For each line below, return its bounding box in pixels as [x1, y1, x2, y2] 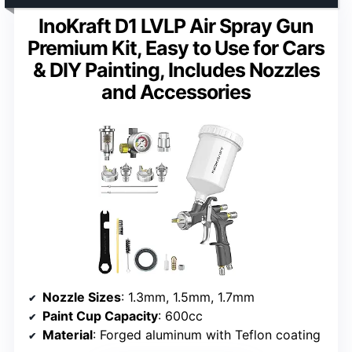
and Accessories [101, 80, 251, 104]
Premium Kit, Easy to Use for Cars [27, 36, 324, 60]
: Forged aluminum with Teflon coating [93, 327, 321, 343]
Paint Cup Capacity [42, 308, 158, 324]
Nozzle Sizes [42, 289, 121, 306]
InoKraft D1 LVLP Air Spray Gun [38, 14, 313, 38]
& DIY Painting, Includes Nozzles [32, 58, 320, 82]
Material [42, 327, 93, 343]
